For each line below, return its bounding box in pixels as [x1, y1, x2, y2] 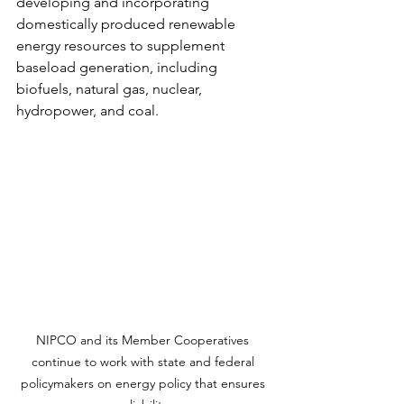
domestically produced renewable [16, 15, 239, 33]
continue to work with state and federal [31, 353, 258, 370]
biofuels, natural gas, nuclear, [16, 80, 206, 98]
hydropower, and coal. [16, 102, 159, 120]
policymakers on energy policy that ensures [20, 374, 269, 391]
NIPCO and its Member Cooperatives [36, 331, 252, 348]
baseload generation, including [16, 59, 221, 77]
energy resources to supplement [16, 37, 228, 55]
